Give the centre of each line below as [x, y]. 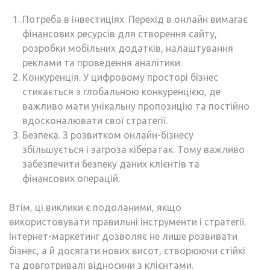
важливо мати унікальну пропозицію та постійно [136, 106]
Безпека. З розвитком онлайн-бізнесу [108, 135]
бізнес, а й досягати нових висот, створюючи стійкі [127, 250]
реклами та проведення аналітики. [102, 62]
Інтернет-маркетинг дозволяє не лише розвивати [123, 236]
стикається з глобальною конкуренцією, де [121, 91]
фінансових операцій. [71, 178]
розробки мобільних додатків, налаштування [128, 48]
